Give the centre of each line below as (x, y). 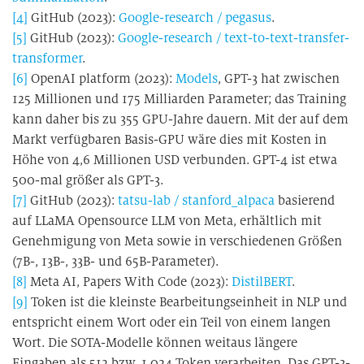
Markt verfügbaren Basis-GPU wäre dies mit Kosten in (169, 139)
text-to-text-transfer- (287, 38)
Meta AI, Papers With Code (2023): (129, 282)
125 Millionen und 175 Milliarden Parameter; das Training (179, 99)
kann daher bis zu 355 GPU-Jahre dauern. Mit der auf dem (180, 119)
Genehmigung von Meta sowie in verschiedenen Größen (177, 241)
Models (197, 78)
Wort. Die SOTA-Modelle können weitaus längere (155, 342)
